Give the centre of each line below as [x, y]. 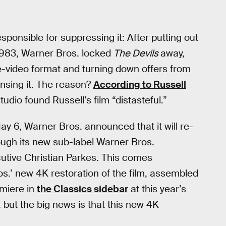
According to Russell [140, 84]
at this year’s [157, 189]
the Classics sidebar [82, 189]
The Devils [137, 53]
